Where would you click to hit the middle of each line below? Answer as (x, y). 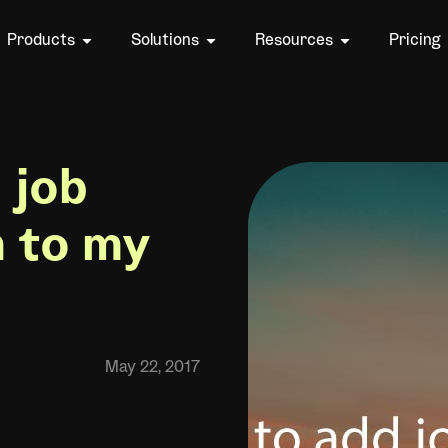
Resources (294, 40)
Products (41, 40)
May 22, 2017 (152, 367)
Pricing (415, 40)
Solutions (165, 40)
